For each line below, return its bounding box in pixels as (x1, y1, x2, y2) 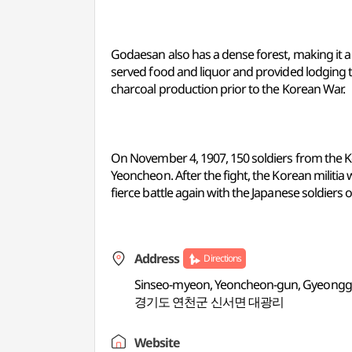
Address (134, 250, 180, 267)
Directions (203, 251, 241, 265)
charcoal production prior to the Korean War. (111, 80, 345, 97)
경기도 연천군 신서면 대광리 (134, 293, 284, 310)
